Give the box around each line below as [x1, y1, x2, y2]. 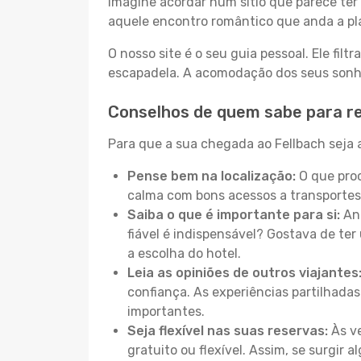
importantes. [127, 304, 205, 319]
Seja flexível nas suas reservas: [127, 323, 328, 338]
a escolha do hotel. [127, 246, 241, 261]
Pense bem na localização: [127, 168, 296, 184]
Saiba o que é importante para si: [127, 207, 340, 222]
